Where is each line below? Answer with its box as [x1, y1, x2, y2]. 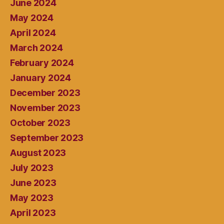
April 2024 [10, 27, 56, 38]
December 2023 [10, 87, 80, 98]
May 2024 [10, 12, 53, 23]
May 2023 [10, 192, 53, 203]
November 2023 [10, 102, 80, 113]
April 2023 [10, 207, 56, 218]
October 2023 [10, 117, 70, 128]
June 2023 [10, 177, 56, 188]
